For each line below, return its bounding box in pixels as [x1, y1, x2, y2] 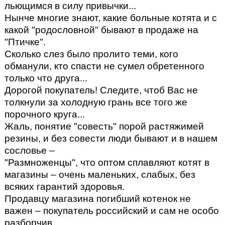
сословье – [4, 145, 55, 156]
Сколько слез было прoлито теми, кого [4, 49, 178, 60]
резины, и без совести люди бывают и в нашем [4, 133, 217, 144]
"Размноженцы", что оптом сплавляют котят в [4, 157, 209, 168]
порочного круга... [4, 109, 85, 120]
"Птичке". [4, 37, 46, 48]
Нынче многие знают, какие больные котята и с [4, 13, 217, 24]
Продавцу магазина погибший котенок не [4, 193, 191, 204]
